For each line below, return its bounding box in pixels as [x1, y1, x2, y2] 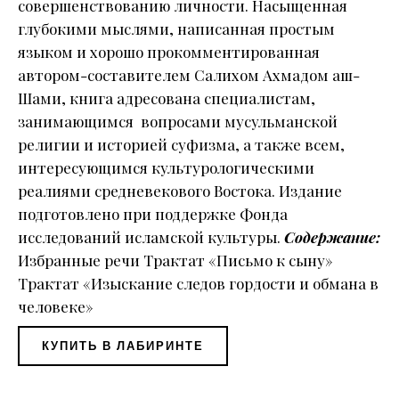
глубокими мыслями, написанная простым [18, 19, 335, 39]
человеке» [18, 297, 94, 317]
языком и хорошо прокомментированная [18, 42, 320, 62]
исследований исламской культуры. [18, 227, 284, 248]
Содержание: [284, 227, 380, 248]
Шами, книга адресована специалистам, [18, 88, 315, 109]
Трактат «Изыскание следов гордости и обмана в [18, 273, 379, 294]
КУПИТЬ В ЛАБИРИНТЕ [42, 338, 204, 354]
